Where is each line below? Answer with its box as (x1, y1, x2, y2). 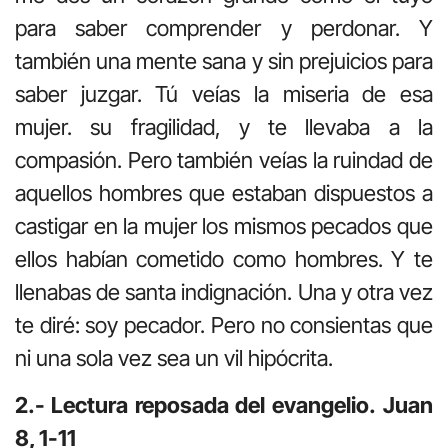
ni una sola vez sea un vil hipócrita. (15, 344, 333, 371)
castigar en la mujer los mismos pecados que (15, 212, 433, 239)
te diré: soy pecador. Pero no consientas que (15, 311, 433, 338)
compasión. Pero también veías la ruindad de (15, 146, 433, 173)
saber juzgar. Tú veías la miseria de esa (15, 80, 433, 107)
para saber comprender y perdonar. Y (15, 14, 433, 41)
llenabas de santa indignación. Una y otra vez (15, 278, 433, 305)
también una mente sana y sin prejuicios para (15, 47, 433, 74)
